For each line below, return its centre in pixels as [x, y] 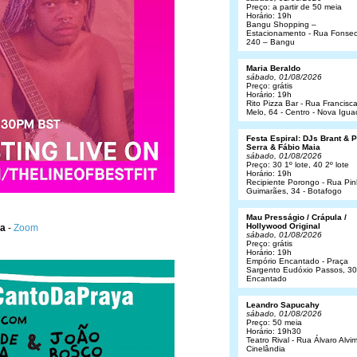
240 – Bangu [271, 42]
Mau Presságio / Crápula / [296, 217]
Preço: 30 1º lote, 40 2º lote [298, 165]
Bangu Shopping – [281, 24]
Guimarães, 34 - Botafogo [294, 191]
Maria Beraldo [273, 68]
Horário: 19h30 [274, 331]
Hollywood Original [283, 226]
